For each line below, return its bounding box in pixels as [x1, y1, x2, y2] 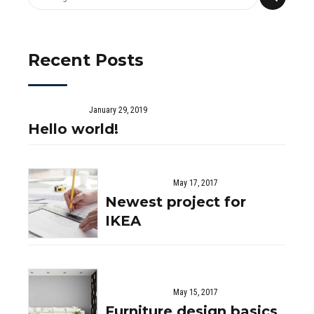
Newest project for [105, 193, 247, 211]
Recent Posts [28, 49, 144, 70]
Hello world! [28, 120, 118, 137]
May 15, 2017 [173, 287, 219, 298]
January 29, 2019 [89, 104, 148, 115]
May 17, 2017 [173, 178, 219, 189]
